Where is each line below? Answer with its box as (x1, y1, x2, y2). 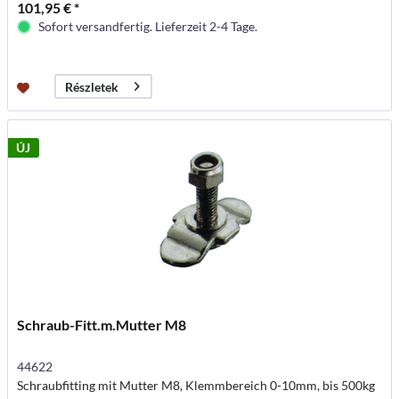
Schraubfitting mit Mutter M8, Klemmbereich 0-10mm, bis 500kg (17, 378, 376, 394)
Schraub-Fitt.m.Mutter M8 (17, 316, 187, 334)
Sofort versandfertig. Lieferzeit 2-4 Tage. (38, 19, 258, 35)
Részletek (65, 78, 119, 94)
